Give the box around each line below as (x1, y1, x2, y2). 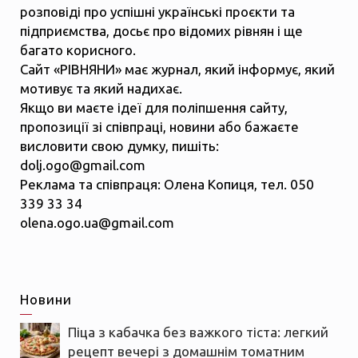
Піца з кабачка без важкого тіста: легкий (68, 324, 328, 340)
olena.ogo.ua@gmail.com (20, 214, 174, 230)
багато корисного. (20, 42, 136, 58)
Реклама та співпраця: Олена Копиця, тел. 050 (20, 176, 314, 192)
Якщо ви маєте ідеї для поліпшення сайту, (20, 99, 288, 115)
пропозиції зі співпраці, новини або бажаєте (20, 118, 299, 134)
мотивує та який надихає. (20, 80, 182, 96)
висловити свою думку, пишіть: (20, 137, 219, 153)
